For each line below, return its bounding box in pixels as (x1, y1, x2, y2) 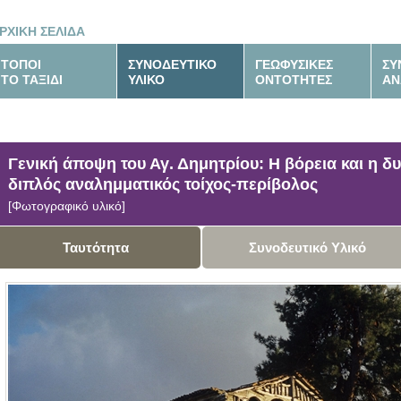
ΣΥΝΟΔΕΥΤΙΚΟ (128, 57, 217, 72)
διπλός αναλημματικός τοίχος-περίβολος (8, 175, 318, 193)
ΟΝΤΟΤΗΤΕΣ (255, 73, 332, 87)
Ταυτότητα (62, 240, 129, 255)
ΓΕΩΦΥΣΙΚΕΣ (255, 57, 333, 72)
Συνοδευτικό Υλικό (249, 240, 366, 255)
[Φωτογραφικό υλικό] (8, 199, 125, 213)
